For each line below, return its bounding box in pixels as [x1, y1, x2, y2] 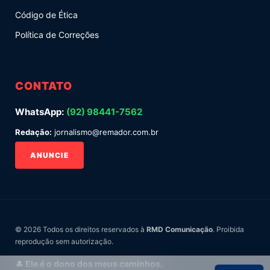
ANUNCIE [30, 150, 69, 160]
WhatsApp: [15, 105, 64, 118]
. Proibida [213, 224, 244, 234]
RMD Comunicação [146, 224, 213, 234]
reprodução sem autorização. [15, 236, 113, 246]
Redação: [15, 127, 52, 137]
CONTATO [15, 79, 72, 92]
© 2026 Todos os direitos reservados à [15, 224, 146, 234]
